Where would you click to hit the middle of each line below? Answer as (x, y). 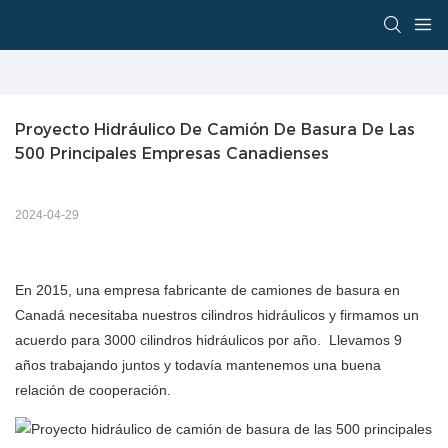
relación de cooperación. (93, 390)
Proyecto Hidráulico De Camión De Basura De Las (215, 130)
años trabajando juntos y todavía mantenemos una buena (198, 365)
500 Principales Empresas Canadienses (172, 154)
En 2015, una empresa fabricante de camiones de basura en (207, 290)
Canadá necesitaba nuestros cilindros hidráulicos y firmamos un (217, 315)
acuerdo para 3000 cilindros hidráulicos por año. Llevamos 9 (208, 340)
